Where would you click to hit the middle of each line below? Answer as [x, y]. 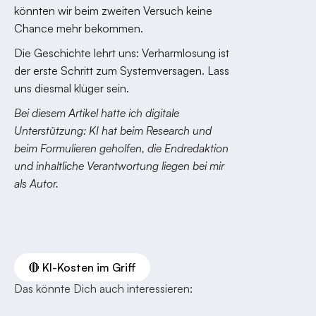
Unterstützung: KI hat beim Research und [113, 130]
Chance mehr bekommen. [79, 28]
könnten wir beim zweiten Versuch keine [113, 11]
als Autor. [36, 183]
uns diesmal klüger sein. [72, 88]
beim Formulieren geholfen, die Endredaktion [121, 148]
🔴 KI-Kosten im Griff [82, 267]
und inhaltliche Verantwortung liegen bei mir [119, 166]
